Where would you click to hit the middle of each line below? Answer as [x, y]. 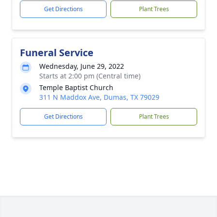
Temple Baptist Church [76, 87]
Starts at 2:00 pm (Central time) [90, 76]
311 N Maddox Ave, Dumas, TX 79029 [99, 97]
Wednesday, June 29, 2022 [82, 66]
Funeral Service [57, 53]
